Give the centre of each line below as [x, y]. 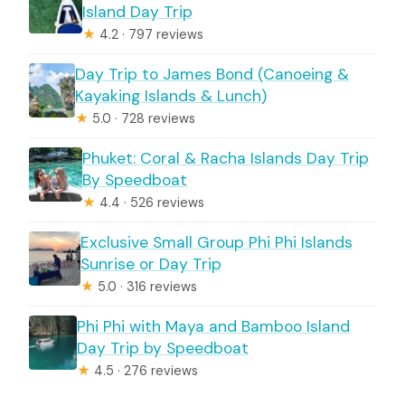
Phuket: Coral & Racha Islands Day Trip [226, 158]
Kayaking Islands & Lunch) [171, 95]
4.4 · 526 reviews [151, 202]
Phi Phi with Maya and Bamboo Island [214, 326]
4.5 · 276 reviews [145, 370]
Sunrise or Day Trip [151, 264]
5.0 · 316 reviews [145, 286]
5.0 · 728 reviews [142, 118]
